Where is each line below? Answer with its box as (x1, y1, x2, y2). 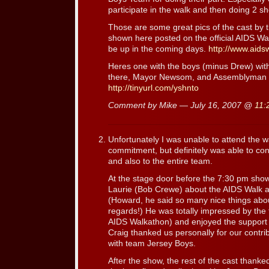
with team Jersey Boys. (108, 239, 196, 249)
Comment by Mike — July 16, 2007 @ (108, 100, 255, 110)
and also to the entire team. (108, 157, 213, 166)
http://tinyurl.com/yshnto (108, 83, 199, 92)
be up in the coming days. (108, 44, 208, 53)
